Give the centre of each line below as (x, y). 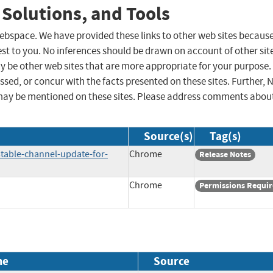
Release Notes (225, 155)
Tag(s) (225, 136)
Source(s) (168, 136)
